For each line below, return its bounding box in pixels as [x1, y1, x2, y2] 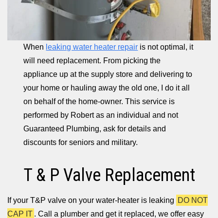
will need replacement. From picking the [23, 56, 161, 65]
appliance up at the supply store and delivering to [23, 70, 193, 78]
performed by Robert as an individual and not [23, 110, 179, 119]
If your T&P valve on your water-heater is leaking [7, 196, 176, 204]
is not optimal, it [138, 42, 194, 51]
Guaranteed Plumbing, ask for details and [23, 124, 166, 133]
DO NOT [178, 196, 208, 204]
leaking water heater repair [46, 42, 138, 51]
